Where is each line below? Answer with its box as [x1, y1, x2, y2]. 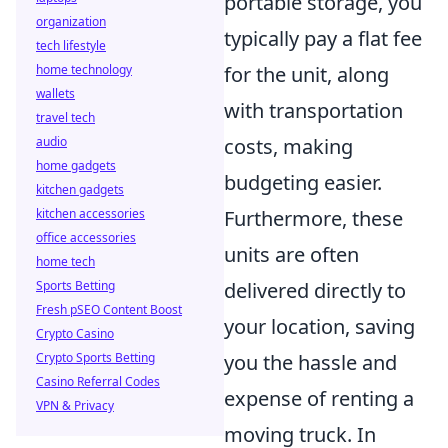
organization [36, 13, 106, 30]
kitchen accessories [36, 205, 145, 222]
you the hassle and [224, 349, 397, 377]
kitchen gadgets [36, 181, 124, 198]
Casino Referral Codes [36, 373, 160, 390]
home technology [36, 61, 132, 78]
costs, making [224, 133, 353, 161]
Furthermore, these [224, 205, 403, 233]
